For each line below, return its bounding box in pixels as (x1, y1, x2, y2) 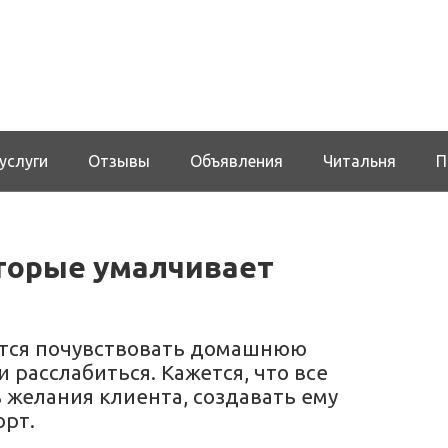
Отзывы (88, 151, 150, 170)
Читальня (323, 151, 396, 170)
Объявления (190, 151, 283, 170)
